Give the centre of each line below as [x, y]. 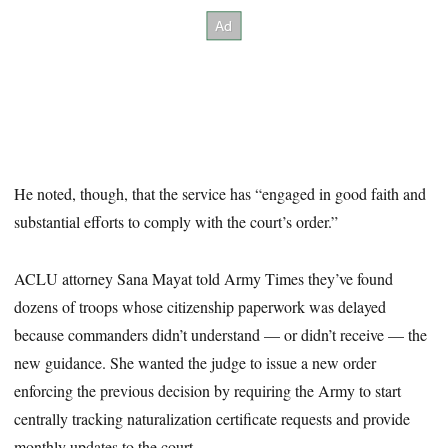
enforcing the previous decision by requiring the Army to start [208, 390]
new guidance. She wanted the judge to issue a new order [195, 362]
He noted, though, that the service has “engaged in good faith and [220, 193]
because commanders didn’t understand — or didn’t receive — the [221, 334]
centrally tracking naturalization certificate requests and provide [212, 418]
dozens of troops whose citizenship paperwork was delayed [200, 306]
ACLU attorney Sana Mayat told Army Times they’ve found [204, 278]
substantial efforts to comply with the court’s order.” [176, 221]
